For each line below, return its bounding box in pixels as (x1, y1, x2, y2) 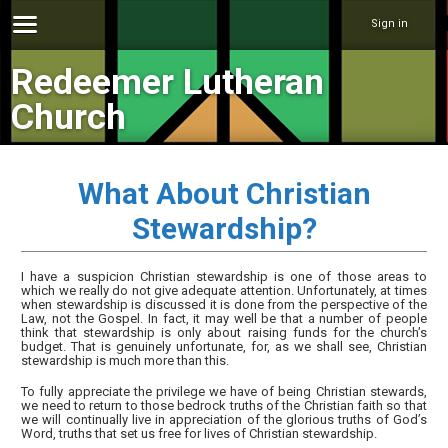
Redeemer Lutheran (11, 61, 325, 103)
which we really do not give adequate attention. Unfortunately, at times (21, 282, 427, 298)
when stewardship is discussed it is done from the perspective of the (21, 296, 427, 312)
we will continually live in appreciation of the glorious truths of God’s (21, 412, 427, 428)
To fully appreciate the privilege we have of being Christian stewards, (21, 384, 427, 400)
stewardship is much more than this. (21, 352, 230, 368)
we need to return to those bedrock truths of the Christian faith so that (21, 398, 427, 414)
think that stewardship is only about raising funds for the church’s (21, 324, 427, 340)
